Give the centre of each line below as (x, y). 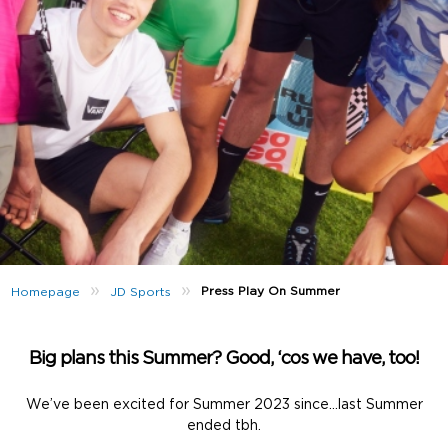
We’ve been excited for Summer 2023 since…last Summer (224, 405)
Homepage (46, 291)
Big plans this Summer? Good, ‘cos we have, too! (224, 359)
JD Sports (141, 291)
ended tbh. (224, 426)
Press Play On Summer (271, 291)
